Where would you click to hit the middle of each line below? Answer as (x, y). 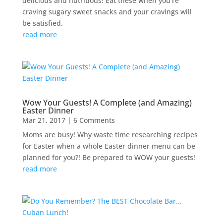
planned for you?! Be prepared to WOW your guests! (109, 157)
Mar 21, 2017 (44, 120)
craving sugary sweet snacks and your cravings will (107, 11)
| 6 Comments (90, 120)
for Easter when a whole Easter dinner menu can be (109, 146)
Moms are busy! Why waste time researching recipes (110, 134)
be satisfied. (42, 23)
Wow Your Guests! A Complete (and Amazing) (107, 102)
